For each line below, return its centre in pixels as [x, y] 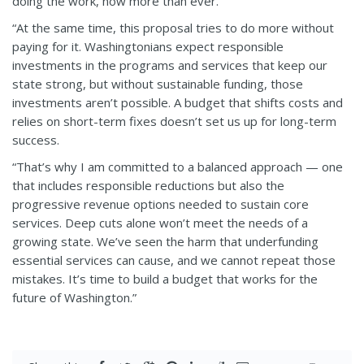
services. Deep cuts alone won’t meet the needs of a [160, 223]
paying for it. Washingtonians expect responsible [148, 47]
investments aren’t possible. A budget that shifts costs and [178, 103]
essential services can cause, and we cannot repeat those [174, 260]
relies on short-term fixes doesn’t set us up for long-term [174, 121]
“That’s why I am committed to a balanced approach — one [178, 167]
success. [37, 140]
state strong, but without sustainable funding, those [158, 84]
